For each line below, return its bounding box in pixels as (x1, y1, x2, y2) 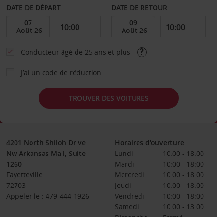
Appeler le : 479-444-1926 (6, 191, 89, 201)
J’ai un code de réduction (20, 68, 101, 77)
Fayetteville (6, 170, 43, 179)
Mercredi (114, 170, 144, 179)
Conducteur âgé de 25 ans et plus (20, 47, 132, 57)
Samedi (114, 202, 139, 211)
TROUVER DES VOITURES (68, 93, 149, 103)
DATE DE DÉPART (6, 3, 61, 12)
